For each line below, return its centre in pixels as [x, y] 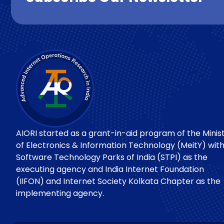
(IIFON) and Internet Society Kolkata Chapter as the [118, 181]
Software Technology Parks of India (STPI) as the [112, 157]
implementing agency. [60, 193]
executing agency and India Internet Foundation [110, 169]
